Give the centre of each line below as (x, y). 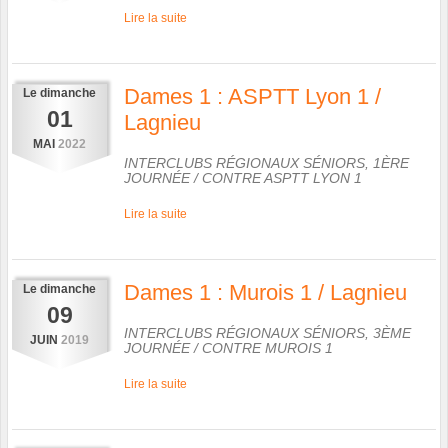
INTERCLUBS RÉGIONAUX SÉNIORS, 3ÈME (267, 332)
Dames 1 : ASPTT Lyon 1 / (252, 96)
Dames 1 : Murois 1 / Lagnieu (265, 292)
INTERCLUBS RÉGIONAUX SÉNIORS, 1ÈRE (266, 162)
